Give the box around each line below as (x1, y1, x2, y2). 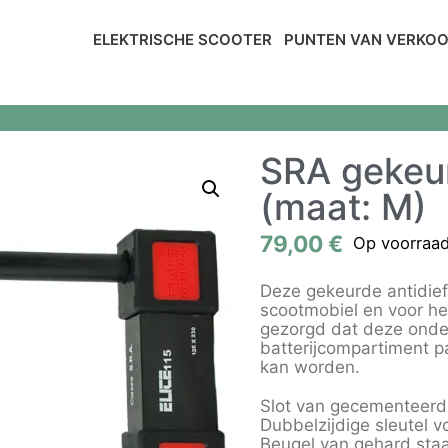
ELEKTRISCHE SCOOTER (92, 30, 272, 49)
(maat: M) (260, 185, 427, 229)
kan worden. (260, 357, 360, 377)
